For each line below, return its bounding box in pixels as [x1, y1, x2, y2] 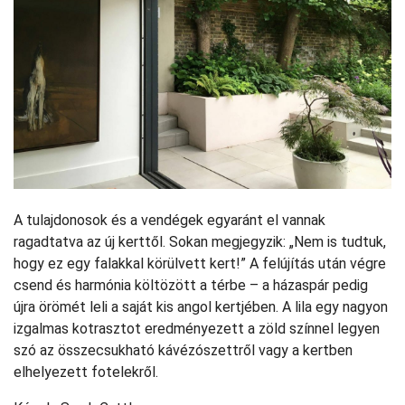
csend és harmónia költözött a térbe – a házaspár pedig [14, 277, 368, 295]
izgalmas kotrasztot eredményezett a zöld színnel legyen [14, 320, 380, 338]
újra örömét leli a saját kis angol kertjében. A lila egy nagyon [14, 298, 388, 316]
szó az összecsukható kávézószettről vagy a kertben [14, 342, 353, 360]
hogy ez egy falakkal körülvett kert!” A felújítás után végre [14, 255, 386, 273]
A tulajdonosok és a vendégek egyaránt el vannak [14, 212, 325, 230]
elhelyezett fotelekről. [14, 363, 162, 381]
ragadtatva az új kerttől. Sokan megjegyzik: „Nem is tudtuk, [14, 233, 386, 251]
